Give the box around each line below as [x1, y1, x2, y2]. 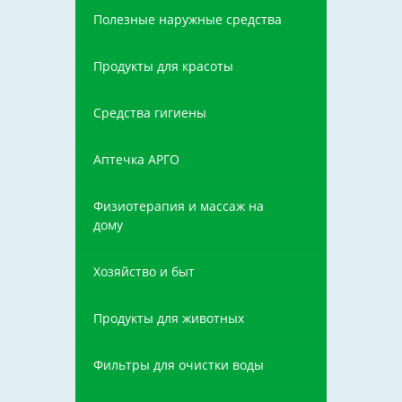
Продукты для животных [93, 310, 244, 327]
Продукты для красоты [93, 57, 233, 74]
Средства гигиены [93, 104, 206, 121]
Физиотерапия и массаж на [93, 197, 264, 214]
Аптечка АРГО [93, 151, 179, 168]
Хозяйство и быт [93, 263, 195, 280]
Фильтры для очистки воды [93, 356, 264, 373]
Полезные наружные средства [93, 11, 282, 28]
